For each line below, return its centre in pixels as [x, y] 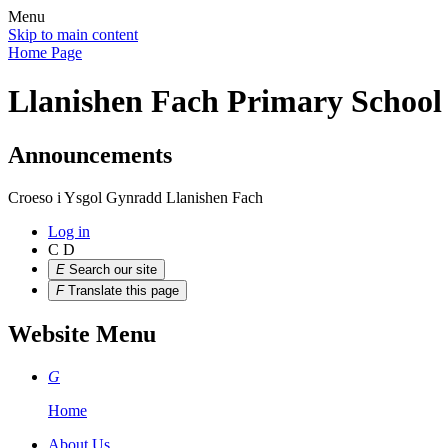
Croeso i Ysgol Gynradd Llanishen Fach [135, 197]
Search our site [113, 269]
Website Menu [82, 333]
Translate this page [123, 290]
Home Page [45, 52]
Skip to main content [73, 34]
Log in [69, 231]
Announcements [90, 154]
